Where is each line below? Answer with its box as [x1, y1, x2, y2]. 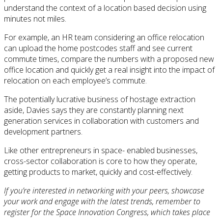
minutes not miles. [4, 13, 66, 25]
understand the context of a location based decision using [4, 2, 206, 14]
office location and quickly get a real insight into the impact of [4, 64, 215, 76]
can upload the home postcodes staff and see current [4, 43, 192, 54]
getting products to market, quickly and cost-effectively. [4, 166, 192, 178]
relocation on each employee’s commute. [4, 75, 147, 86]
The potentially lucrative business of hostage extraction [4, 94, 195, 105]
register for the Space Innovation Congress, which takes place [4, 207, 210, 218]
